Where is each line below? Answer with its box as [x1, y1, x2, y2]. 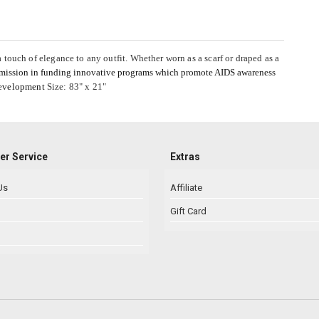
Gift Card [170, 206, 206, 217]
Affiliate [170, 182, 202, 194]
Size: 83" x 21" [44, 81, 107, 93]
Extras [170, 151, 200, 163]
